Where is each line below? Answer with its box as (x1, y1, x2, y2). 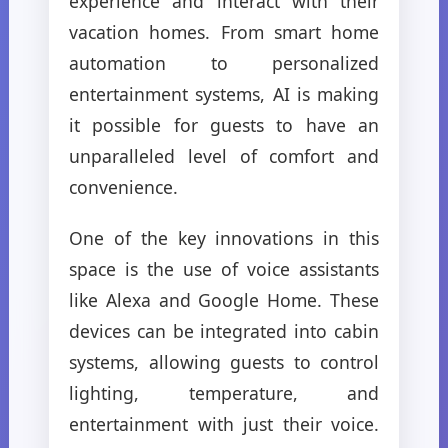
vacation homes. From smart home (69, 19, 379, 44)
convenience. (69, 174, 178, 199)
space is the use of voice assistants (69, 256, 379, 281)
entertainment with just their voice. (69, 411, 379, 436)
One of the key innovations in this (69, 225, 379, 250)
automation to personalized (69, 50, 379, 75)
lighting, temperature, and (69, 380, 379, 405)
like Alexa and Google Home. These (69, 287, 379, 312)
